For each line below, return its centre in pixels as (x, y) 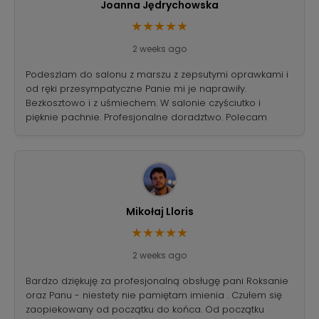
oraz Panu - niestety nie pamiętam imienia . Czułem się (154, 296)
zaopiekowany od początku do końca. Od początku (145, 310)
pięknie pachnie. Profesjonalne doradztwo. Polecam (146, 117)
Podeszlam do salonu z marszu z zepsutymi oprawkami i (157, 75)
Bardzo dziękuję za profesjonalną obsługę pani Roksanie (157, 281)
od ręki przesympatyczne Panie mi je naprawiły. (136, 89)
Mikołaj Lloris (159, 212)
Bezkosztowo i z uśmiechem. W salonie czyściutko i (143, 103)
